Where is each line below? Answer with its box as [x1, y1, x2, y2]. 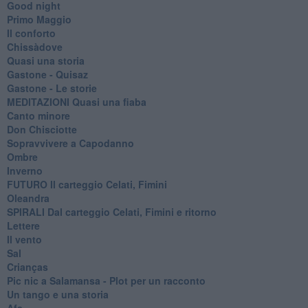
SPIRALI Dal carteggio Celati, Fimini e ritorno [6, 204, 217, 219]
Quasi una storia [6, 53, 85, 67]
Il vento [6, 232, 42, 246]
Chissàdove [6, 39, 63, 54]
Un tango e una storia [6, 287, 109, 301]
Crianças [6, 259, 48, 274]
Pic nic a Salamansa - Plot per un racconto [6, 273, 206, 287]
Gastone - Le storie [6, 80, 97, 95]
